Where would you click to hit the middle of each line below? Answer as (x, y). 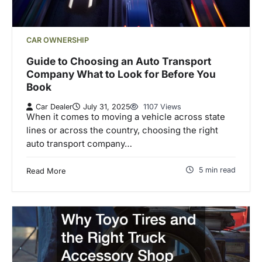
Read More (46, 170)
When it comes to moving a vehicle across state (126, 117)
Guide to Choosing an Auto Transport (119, 61)
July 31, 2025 (106, 106)
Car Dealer (54, 106)
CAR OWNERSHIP (58, 40)
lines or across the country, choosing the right (122, 130)
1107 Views (161, 106)
